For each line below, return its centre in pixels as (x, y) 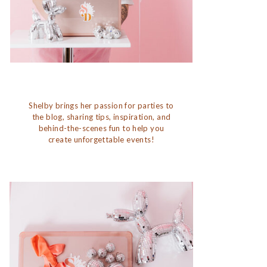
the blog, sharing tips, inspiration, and (101, 117)
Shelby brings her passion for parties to (101, 105)
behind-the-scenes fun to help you (101, 128)
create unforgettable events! (101, 139)
